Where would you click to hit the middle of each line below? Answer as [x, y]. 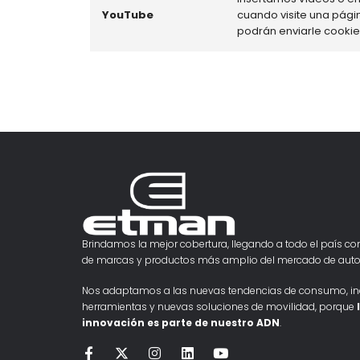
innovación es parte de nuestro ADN [181, 322]
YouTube [128, 15]
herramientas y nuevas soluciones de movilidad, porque [219, 306]
